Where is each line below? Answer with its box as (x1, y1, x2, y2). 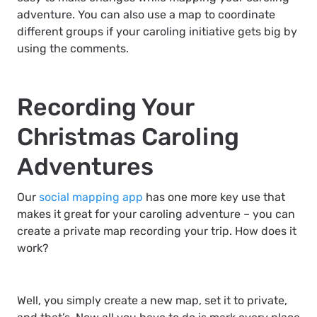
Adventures (17, 152, 154, 181)
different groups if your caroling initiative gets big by (17, 25, 297, 38)
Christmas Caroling (17, 122, 239, 151)
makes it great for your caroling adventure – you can (17, 207, 295, 221)
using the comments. (17, 42, 129, 55)
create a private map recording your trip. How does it (17, 224, 296, 238)
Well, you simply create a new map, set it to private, (17, 294, 287, 307)
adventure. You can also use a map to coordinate (17, 8, 275, 21)
